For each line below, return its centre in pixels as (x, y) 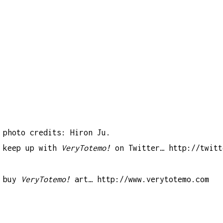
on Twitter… (140, 148)
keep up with (32, 148)
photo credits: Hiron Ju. (57, 133)
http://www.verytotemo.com (153, 179)
